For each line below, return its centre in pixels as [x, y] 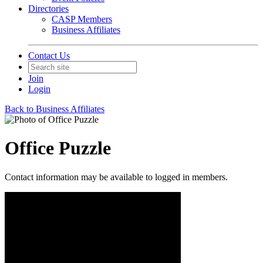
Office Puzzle [58, 148]
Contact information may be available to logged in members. [116, 177]
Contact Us [49, 55]
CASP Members [82, 19]
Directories [48, 9]
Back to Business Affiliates [55, 109]
